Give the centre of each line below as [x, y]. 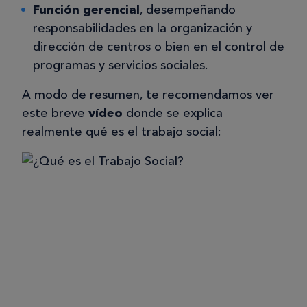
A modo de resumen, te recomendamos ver [148, 95]
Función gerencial [86, 10]
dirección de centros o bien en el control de [159, 47]
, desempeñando [188, 10]
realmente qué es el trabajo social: [122, 132]
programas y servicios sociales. [120, 65]
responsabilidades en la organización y [143, 28]
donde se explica [173, 113]
